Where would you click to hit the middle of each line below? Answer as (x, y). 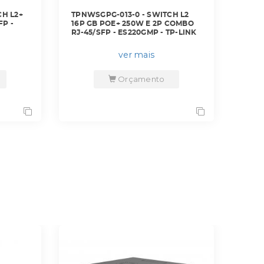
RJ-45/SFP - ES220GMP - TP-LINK (134, 32)
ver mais (136, 55)
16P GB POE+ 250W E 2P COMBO (133, 24)
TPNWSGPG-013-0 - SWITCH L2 (130, 15)
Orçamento (141, 79)
